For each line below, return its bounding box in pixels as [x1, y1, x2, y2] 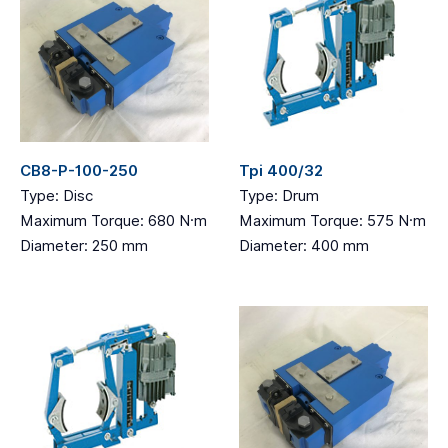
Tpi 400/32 [239, 162, 323, 180]
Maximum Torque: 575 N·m [239, 212, 426, 230]
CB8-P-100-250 [20, 162, 138, 180]
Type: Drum [239, 187, 319, 205]
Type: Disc [20, 187, 93, 205]
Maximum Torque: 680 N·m [20, 212, 207, 230]
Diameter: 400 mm [239, 237, 369, 255]
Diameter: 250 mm [20, 237, 148, 255]
